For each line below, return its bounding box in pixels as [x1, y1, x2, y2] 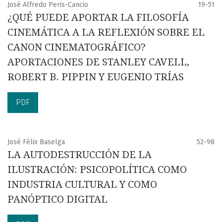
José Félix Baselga [7, 137, 65, 146]
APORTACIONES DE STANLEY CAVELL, [7, 55, 189, 68]
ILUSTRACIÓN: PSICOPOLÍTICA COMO [7, 163, 187, 175]
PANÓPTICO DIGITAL [7, 193, 108, 205]
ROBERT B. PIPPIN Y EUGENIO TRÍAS [7, 70, 184, 83]
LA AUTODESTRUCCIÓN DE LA [7, 148, 152, 161]
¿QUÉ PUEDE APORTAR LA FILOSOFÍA [7, 11, 189, 23]
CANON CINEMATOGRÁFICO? [7, 41, 146, 53]
